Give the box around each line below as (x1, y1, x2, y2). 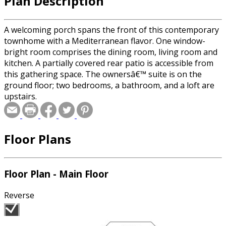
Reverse (4, 190, 34, 201)
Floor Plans (4, 130, 71, 147)
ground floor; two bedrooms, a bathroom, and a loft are (4, 79, 214, 91)
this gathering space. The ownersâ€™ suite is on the (4, 68, 202, 80)
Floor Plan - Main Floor (4, 167, 108, 181)
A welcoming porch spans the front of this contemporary (4, 24, 219, 35)
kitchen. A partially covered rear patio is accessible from (4, 57, 213, 69)
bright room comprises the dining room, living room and (4, 46, 217, 58)
